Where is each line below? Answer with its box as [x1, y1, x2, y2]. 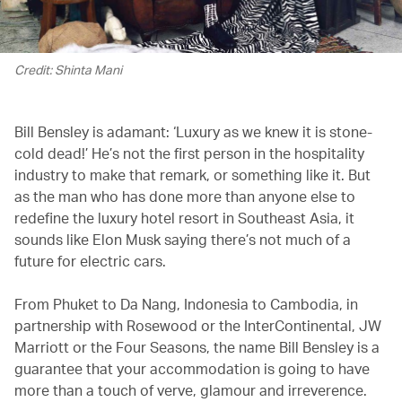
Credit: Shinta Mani [14, 61, 122, 77]
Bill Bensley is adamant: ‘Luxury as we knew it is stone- [14, 121, 372, 141]
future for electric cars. [14, 250, 166, 270]
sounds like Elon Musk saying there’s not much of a [14, 229, 351, 249]
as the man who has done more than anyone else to [14, 186, 355, 205]
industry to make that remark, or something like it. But [14, 164, 371, 184]
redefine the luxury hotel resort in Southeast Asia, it [14, 207, 354, 227]
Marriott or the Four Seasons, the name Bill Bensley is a [14, 336, 380, 356]
